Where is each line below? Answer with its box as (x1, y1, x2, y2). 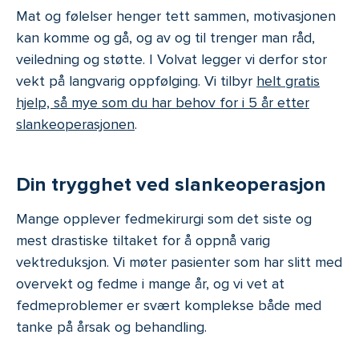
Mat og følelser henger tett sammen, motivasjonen (16, 7, 336, 26)
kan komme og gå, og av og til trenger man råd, (16, 29, 315, 47)
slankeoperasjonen (16, 115, 135, 134)
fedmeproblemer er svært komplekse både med (16, 296, 321, 315)
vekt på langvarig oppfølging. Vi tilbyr (16, 72, 256, 91)
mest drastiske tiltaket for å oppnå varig (16, 232, 270, 250)
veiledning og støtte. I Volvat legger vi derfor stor (16, 50, 327, 69)
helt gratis (256, 72, 320, 91)
